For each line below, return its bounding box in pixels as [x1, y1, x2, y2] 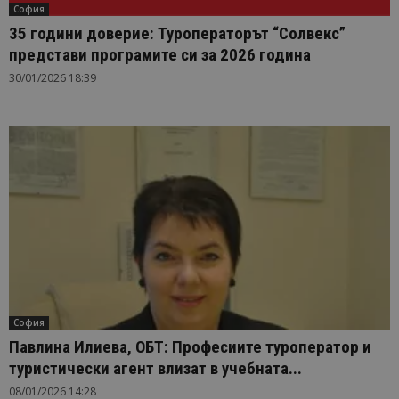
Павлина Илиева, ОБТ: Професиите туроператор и [9, 337, 371, 358]
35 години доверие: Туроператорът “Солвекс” [9, 22, 346, 44]
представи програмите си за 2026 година [9, 44, 311, 65]
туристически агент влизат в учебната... [9, 358, 302, 379]
